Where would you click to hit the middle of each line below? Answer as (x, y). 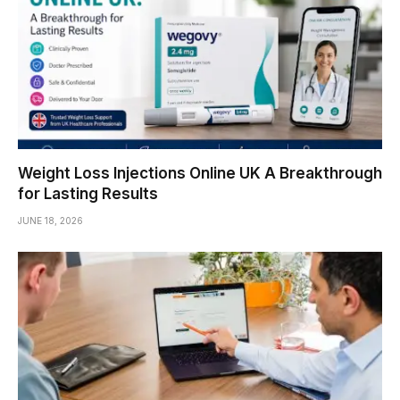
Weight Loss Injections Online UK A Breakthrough (200, 174)
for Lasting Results (90, 194)
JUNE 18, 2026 (50, 221)
